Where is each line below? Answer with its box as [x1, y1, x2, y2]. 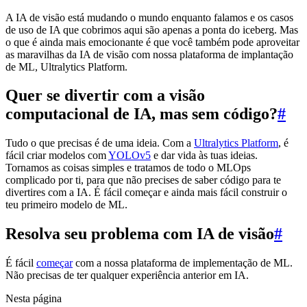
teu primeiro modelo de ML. [5, 199, 127, 211]
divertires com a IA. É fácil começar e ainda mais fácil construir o [5, 186, 287, 199]
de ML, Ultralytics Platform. [5, 60, 127, 73]
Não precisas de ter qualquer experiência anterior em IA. [5, 269, 249, 282]
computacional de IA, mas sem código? [5, 105, 278, 123]
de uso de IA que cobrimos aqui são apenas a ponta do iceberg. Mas [5, 23, 298, 36]
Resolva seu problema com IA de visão [5, 225, 274, 243]
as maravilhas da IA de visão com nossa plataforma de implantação [5, 48, 293, 60]
